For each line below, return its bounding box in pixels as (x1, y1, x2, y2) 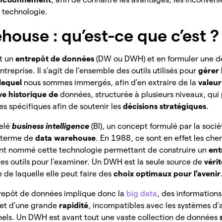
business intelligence (12, 122, 92, 131)
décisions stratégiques (123, 102, 207, 111)
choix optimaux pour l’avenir (113, 169, 221, 178)
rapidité (59, 201, 89, 210)
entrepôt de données (15, 55, 97, 63)
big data (126, 189, 158, 198)
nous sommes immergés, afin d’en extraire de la (24, 78, 199, 87)
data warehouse (35, 134, 96, 143)
